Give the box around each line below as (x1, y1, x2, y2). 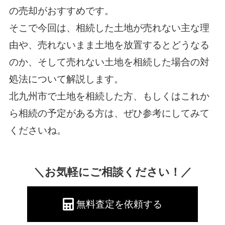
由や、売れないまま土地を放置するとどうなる (9, 39, 209, 50)
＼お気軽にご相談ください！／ (33, 166, 192, 179)
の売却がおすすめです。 (9, 5, 114, 16)
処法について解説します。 (9, 73, 124, 84)
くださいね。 (9, 125, 66, 136)
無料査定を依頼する (76, 199, 163, 210)
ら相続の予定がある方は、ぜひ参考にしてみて (9, 107, 209, 119)
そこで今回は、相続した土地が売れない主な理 (9, 22, 209, 33)
